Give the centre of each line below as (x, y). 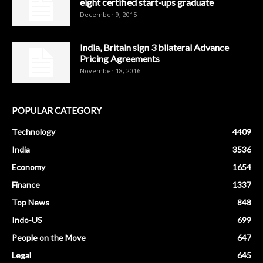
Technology (33, 132)
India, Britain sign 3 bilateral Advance (154, 47)
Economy (28, 167)
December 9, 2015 (108, 14)
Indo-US (27, 220)
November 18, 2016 (110, 71)
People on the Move (49, 237)
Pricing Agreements (120, 58)
